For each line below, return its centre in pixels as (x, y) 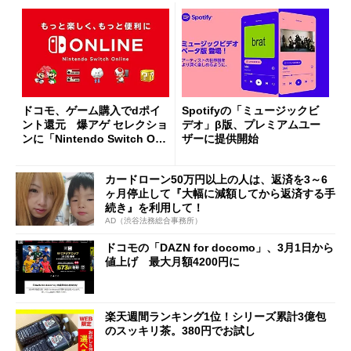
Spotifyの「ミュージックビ (250, 110)
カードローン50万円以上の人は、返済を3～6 (216, 179)
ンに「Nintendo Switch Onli (95, 138)
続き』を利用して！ (154, 207)
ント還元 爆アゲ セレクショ (95, 124)
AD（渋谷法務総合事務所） (154, 221)
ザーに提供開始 (220, 138)
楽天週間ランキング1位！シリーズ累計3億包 (215, 316)
